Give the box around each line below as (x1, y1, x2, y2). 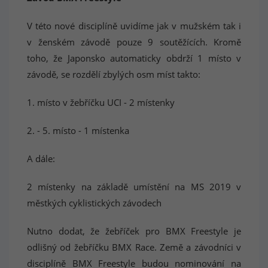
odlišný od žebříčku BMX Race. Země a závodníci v (27, 241, 241, 253)
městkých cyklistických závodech (27, 197, 162, 209)
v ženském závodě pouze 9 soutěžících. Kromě (27, 36, 241, 48)
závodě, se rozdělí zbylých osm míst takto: (27, 68, 200, 80)
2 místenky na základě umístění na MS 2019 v (27, 181, 241, 193)
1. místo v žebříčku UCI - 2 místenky (27, 96, 175, 108)
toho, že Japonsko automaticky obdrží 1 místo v (27, 52, 241, 64)
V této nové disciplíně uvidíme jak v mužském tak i (27, 20, 241, 32)
